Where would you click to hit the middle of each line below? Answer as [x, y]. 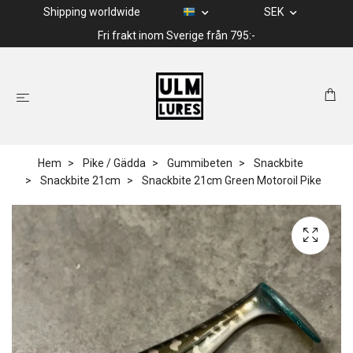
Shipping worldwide [92, 12]
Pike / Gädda [114, 163]
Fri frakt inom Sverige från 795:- [176, 35]
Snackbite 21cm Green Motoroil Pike [230, 180]
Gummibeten [199, 163]
